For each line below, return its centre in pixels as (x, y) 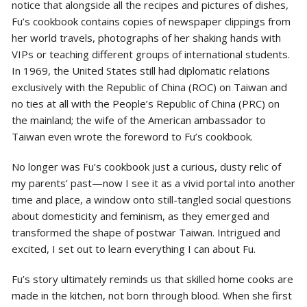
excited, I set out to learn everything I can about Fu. (135, 248)
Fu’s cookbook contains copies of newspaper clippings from (151, 21)
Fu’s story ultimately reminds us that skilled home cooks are (152, 279)
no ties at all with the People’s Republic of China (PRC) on (145, 103)
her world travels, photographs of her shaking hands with (146, 37)
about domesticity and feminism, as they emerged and (140, 216)
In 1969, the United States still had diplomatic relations (140, 70)
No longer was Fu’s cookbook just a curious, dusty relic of (146, 166)
